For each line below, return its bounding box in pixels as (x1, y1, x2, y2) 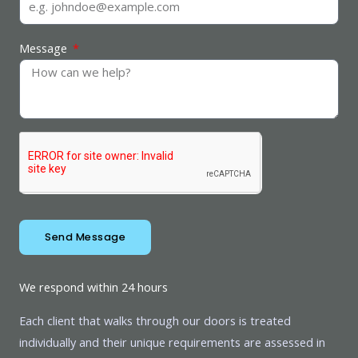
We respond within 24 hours (19, 279, 168, 296)
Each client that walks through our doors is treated (19, 312, 291, 329)
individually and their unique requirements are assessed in (19, 334, 325, 351)
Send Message (45, 230, 125, 245)
